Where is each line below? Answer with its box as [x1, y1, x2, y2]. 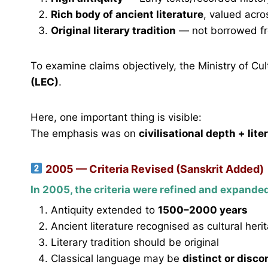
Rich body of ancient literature [51, 8, 203, 20]
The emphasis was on [31, 127, 139, 139]
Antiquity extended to [51, 204, 158, 217]
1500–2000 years [158, 204, 248, 217]
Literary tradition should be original [51, 236, 219, 249]
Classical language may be [51, 252, 182, 265]
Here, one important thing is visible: [31, 111, 202, 123]
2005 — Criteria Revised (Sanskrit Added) [42, 162, 264, 175]
